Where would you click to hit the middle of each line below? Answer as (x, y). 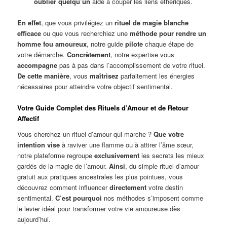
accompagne (37, 65)
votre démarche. (42, 54)
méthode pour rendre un (168, 33)
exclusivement (117, 156)
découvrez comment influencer (64, 187)
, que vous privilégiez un (78, 22)
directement (128, 187)
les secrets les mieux (172, 156)
